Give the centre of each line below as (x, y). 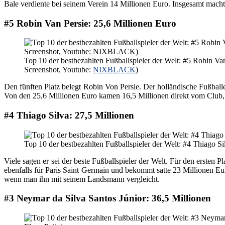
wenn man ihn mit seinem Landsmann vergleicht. (82, 179)
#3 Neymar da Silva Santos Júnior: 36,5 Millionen (107, 198)
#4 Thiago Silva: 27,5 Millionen (69, 115)
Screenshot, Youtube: (59, 70)
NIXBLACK (114, 70)
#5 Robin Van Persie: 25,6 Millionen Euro (90, 23)
